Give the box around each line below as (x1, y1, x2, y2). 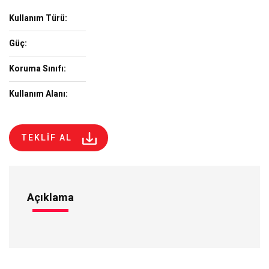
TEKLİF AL (21, 131, 72, 144)
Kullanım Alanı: (9, 87, 68, 100)
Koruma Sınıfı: (9, 62, 66, 75)
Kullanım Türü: (9, 11, 67, 25)
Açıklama (27, 189, 74, 206)
